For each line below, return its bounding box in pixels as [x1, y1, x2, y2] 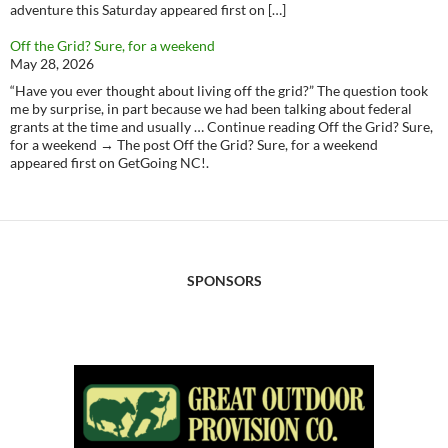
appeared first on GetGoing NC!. [10, 154, 209, 171]
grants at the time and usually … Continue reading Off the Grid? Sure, [10, 118, 433, 135]
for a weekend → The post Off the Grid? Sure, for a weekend [10, 136, 378, 153]
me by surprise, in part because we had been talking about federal [10, 100, 412, 117]
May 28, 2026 [10, 55, 94, 72]
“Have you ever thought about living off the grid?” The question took [10, 82, 428, 99]
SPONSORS [186, 272, 262, 289]
